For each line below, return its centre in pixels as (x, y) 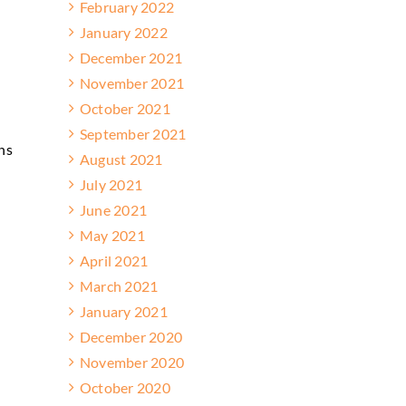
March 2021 (119, 285)
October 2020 (125, 387)
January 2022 (124, 32)
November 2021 (132, 82)
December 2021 (131, 57)
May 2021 (112, 235)
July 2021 (111, 184)
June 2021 (114, 209)
